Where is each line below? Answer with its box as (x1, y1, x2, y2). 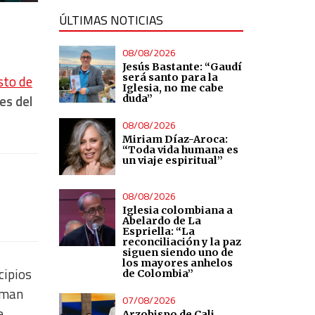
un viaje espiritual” (122, 154, 224, 167)
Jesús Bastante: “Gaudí (122, 60, 243, 73)
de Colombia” (122, 266, 194, 280)
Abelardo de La (122, 214, 202, 227)
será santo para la (122, 71, 219, 84)
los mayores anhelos (122, 256, 233, 269)
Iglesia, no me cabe (122, 82, 224, 94)
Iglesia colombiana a (122, 203, 233, 217)
